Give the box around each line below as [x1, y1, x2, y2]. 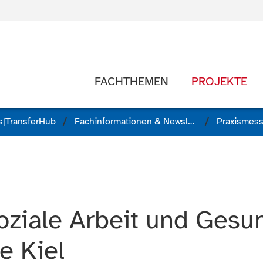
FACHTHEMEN [94, 73, 168, 89]
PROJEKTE [191, 73, 248, 89]
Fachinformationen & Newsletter [187, 116, 194, 128]
